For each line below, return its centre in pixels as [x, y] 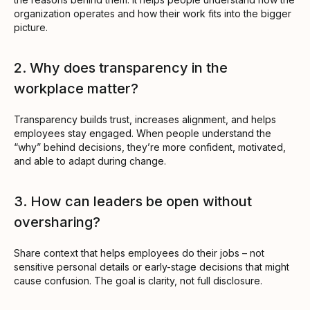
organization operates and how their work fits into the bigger [153, 13]
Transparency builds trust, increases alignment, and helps [145, 119]
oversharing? [57, 222]
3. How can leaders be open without [133, 201]
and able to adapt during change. [90, 161]
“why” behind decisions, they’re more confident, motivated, [150, 147]
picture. [31, 27]
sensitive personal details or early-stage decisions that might [152, 266]
